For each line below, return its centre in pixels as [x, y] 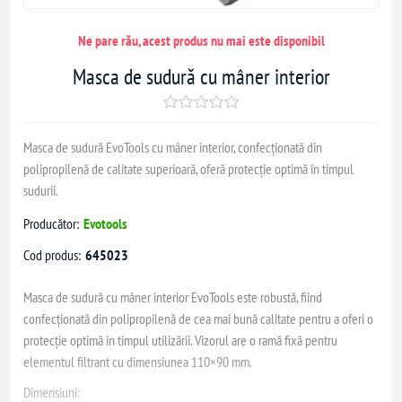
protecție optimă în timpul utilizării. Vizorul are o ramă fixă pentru [181, 341]
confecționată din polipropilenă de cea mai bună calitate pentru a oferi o [199, 319]
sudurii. [41, 191]
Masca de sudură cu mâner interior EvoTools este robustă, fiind [173, 297]
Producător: [52, 224]
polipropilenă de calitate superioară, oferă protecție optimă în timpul [189, 169]
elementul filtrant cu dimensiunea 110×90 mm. [138, 362]
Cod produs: [52, 255]
